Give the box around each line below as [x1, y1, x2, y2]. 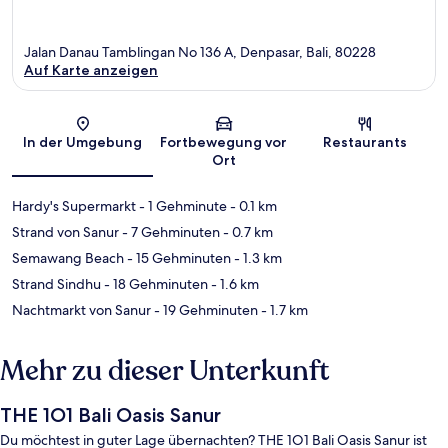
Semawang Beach [12, 248, 124, 267]
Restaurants [323, 132, 408, 151]
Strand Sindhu [12, 274, 101, 293]
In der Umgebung [23, 132, 143, 151]
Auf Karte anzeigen [24, 60, 158, 79]
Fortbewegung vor [160, 132, 288, 151]
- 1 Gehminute [136, 196, 227, 215]
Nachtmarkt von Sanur [12, 300, 151, 319]
